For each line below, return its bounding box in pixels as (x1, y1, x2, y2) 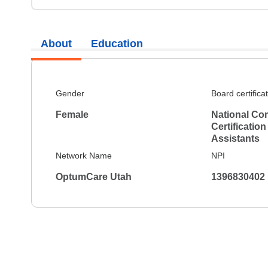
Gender (56, 89, 84, 98)
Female (56, 109, 89, 120)
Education (91, 37, 143, 50)
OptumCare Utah (56, 172, 132, 182)
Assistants (211, 133, 260, 144)
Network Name (56, 151, 112, 160)
